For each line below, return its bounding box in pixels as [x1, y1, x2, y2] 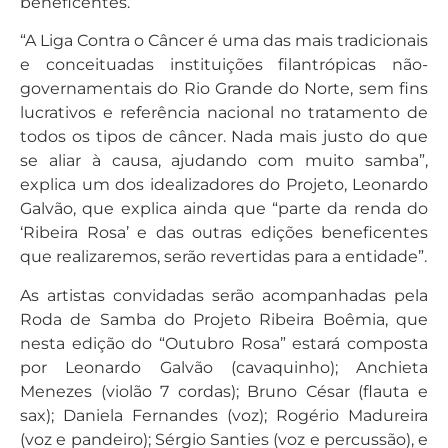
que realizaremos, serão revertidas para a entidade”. [20, 247, 427, 267]
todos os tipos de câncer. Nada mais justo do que [20, 127, 428, 147]
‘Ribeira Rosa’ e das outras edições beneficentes [20, 223, 428, 243]
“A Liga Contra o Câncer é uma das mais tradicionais [20, 31, 428, 51]
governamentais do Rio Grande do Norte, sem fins [20, 79, 428, 99]
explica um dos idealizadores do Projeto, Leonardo [20, 175, 428, 195]
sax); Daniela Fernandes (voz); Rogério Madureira [20, 405, 428, 425]
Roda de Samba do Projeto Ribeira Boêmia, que [20, 309, 428, 329]
